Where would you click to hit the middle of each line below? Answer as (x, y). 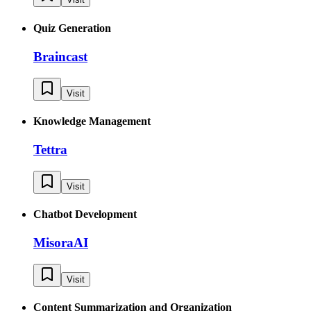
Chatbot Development (85, 215)
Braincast (60, 56)
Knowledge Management (92, 121)
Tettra (50, 150)
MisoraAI (61, 243)
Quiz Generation (72, 28)
